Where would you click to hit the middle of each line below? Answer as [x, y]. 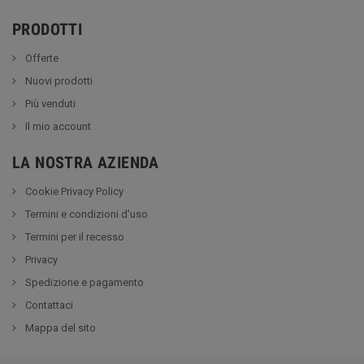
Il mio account [57, 126]
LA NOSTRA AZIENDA [86, 162]
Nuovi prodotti [58, 80]
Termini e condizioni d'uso [85, 214]
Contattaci [48, 305]
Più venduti [49, 103]
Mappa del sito [59, 327]
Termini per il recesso [74, 236]
